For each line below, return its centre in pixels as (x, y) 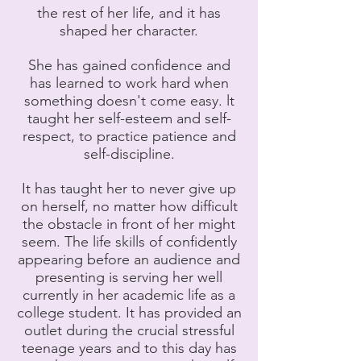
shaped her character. (129, 31)
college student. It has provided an (129, 313)
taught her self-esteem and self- (129, 118)
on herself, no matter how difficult (129, 206)
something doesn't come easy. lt (129, 101)
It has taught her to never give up (129, 189)
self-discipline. (129, 154)
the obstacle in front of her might (129, 224)
